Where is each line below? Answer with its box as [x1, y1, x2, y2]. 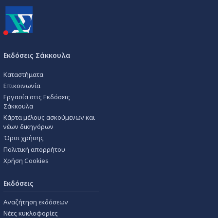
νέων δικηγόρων [3, 122, 54, 131]
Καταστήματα [3, 70, 43, 79]
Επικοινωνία [3, 81, 40, 90]
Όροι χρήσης [3, 133, 44, 143]
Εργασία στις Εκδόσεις [3, 92, 70, 101]
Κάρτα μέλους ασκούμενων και [3, 113, 95, 122]
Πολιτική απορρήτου [3, 145, 65, 154]
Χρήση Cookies [3, 156, 49, 165]
